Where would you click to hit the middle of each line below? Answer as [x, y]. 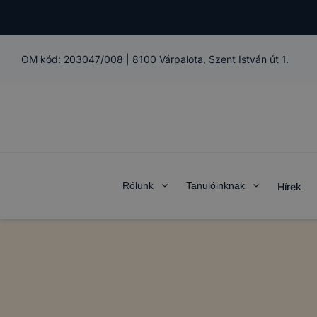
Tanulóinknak [215, 185]
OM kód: [42, 59]
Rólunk [138, 185]
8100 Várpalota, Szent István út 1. [211, 59]
